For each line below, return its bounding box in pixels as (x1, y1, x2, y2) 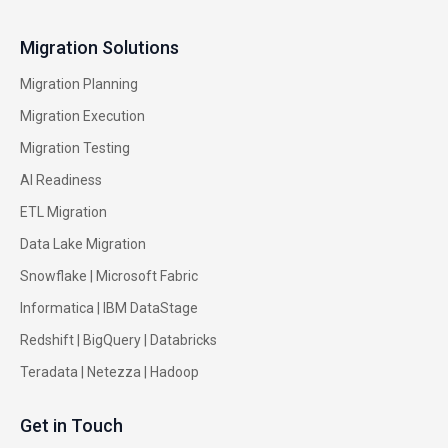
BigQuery (83, 331, 141, 348)
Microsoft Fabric (96, 267, 198, 284)
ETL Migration (20, 203, 107, 220)
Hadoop (150, 363, 199, 380)
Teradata (20, 363, 78, 380)
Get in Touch (20, 414, 123, 436)
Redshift (20, 331, 74, 348)
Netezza (87, 363, 141, 380)
